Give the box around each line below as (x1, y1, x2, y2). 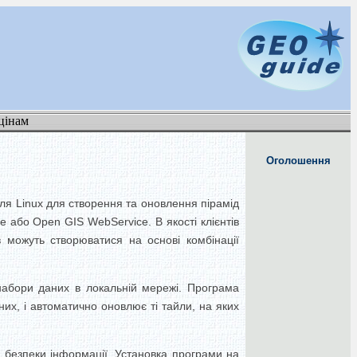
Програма (187, 281, 240, 294)
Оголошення (265, 155, 331, 167)
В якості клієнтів (155, 215, 240, 228)
